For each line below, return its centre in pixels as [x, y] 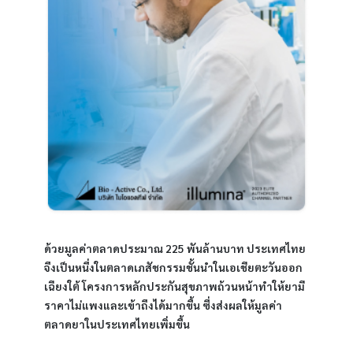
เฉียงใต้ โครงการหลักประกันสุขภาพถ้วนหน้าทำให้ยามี [175, 286]
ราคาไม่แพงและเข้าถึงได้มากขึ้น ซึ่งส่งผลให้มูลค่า [163, 305]
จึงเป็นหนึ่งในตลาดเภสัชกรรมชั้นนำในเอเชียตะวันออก [173, 267]
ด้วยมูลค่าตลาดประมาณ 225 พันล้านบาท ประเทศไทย [175, 248]
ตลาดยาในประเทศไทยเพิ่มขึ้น [117, 324]
